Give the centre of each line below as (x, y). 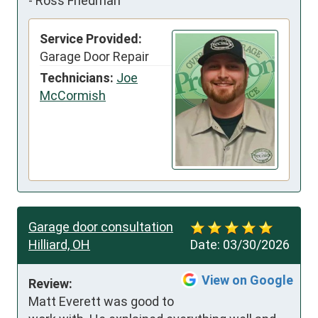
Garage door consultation (101, 226)
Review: (50, 283)
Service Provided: (91, 38)
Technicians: (77, 77)
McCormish (73, 95)
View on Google (247, 280)
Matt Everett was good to (101, 301)
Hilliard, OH (59, 244)
